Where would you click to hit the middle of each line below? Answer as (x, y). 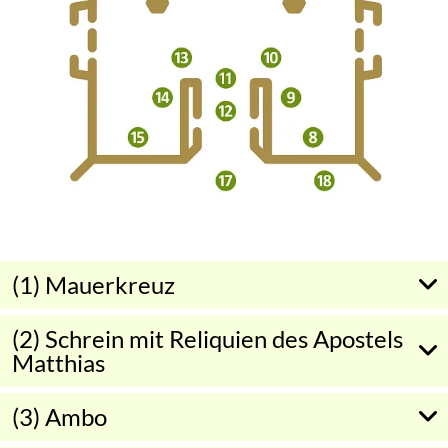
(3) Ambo (59, 416)
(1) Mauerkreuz (93, 284)
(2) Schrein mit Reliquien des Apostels (207, 338)
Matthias (58, 362)
